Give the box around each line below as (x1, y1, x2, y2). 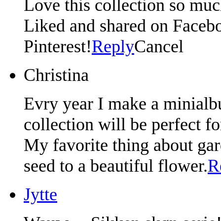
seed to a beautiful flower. (24, 155, 208, 176)
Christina (24, 65, 89, 85)
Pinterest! (24, 36, 92, 56)
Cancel (134, 36, 184, 56)
